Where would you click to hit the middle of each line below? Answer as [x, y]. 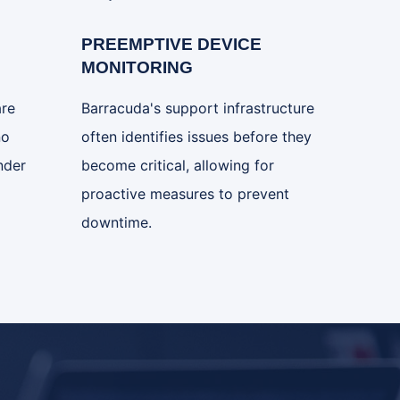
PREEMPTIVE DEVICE [171, 44]
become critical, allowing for [178, 165]
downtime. [117, 222]
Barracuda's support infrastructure [198, 108]
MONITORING [137, 67]
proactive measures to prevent [185, 194]
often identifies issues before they [196, 137]
